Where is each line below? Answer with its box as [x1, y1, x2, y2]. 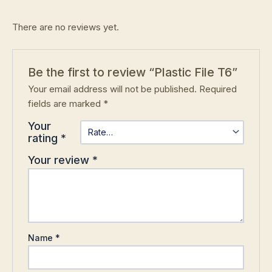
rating [28, 131, 61, 144]
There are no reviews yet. [12, 21, 119, 33]
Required [199, 83, 237, 95]
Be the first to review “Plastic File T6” [28, 64, 238, 80]
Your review [28, 153, 93, 166]
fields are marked [28, 97, 104, 109]
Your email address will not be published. [28, 83, 197, 95]
